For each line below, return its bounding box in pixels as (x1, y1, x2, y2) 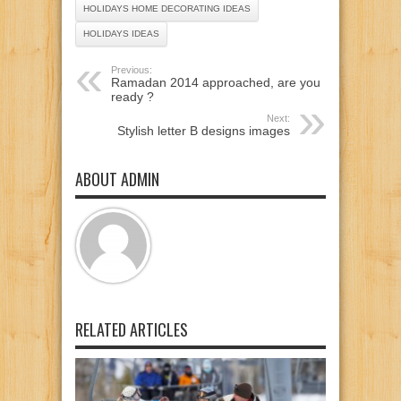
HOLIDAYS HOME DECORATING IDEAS (83, 3, 251, 13)
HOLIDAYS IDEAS (83, 28, 159, 38)
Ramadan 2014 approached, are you (111, 74, 320, 90)
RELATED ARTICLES (75, 317, 188, 341)
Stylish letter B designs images (117, 123, 290, 138)
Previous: (111, 64, 152, 75)
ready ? (111, 89, 154, 104)
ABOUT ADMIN (75, 166, 159, 191)
